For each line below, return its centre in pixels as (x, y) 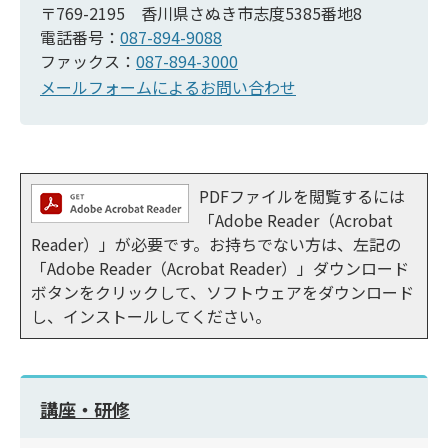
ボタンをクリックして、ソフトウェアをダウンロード (222, 291)
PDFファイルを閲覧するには (302, 195)
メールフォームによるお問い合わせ (168, 86)
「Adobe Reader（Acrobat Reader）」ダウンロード (220, 267)
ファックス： (88, 60)
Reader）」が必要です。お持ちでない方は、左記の (216, 243)
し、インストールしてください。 (151, 315)
